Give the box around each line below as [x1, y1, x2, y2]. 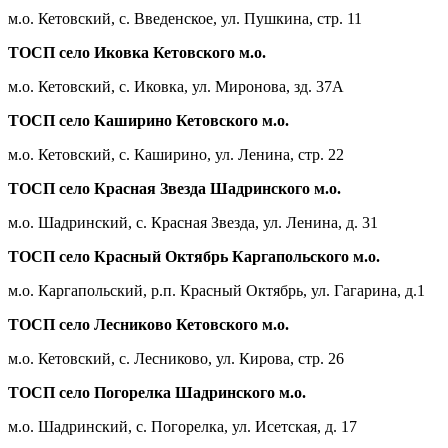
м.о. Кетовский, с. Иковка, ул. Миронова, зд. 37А [8, 77, 344, 95]
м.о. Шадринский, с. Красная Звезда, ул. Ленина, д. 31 [8, 213, 378, 231]
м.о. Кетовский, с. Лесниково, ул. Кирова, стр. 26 [8, 349, 344, 367]
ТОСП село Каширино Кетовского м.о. [8, 111, 289, 129]
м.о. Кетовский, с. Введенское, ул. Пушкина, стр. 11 [8, 9, 362, 27]
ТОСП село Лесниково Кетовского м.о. [8, 315, 289, 333]
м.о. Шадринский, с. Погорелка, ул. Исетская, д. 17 [8, 417, 357, 435]
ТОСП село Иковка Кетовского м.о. [8, 43, 266, 61]
